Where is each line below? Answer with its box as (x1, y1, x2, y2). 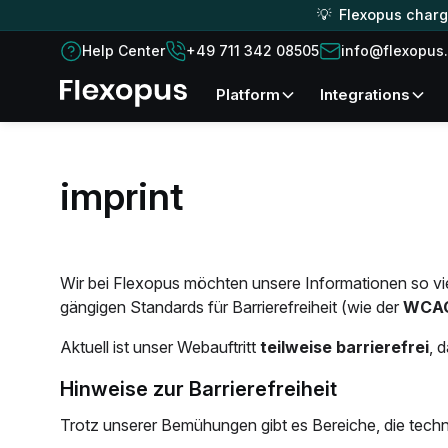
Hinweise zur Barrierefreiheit (74, 377, 337, 401)
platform (226, 85, 280, 105)
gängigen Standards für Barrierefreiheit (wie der (60, 297, 403, 317)
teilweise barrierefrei (260, 337, 429, 357)
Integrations (324, 85, 410, 105)
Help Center (91, 41, 165, 59)
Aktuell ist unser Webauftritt (60, 337, 260, 357)
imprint (60, 173, 183, 219)
